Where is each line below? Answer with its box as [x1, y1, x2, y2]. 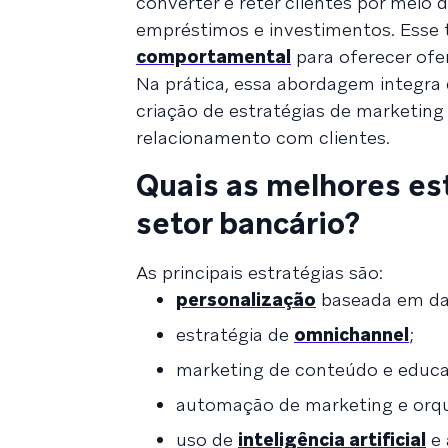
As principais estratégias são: [136, 260, 383, 284]
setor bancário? [136, 203, 360, 243]
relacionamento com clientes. [136, 125, 390, 149]
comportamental [136, 44, 291, 68]
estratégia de [176, 322, 294, 346]
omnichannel [294, 322, 409, 346]
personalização [176, 287, 316, 311]
